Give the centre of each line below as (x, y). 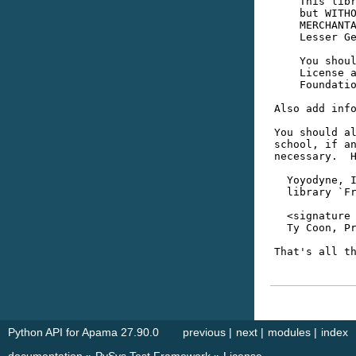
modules (289, 332)
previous (204, 332)
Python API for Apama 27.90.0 (83, 332)
